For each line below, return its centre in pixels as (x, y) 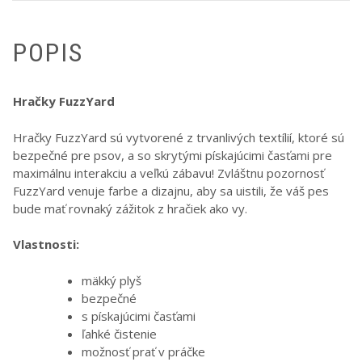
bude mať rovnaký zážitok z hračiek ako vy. (130, 208)
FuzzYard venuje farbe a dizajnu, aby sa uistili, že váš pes (171, 190)
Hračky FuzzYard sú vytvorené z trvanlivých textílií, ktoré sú (179, 137)
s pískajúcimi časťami (139, 316)
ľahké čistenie (119, 333)
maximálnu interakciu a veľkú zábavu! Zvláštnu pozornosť (168, 173)
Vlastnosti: (46, 244)
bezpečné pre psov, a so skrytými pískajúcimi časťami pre (173, 155)
